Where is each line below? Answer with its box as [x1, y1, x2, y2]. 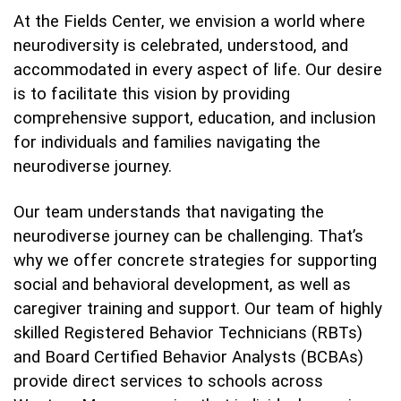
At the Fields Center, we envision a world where [13, 12, 365, 32]
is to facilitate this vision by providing [13, 84, 290, 105]
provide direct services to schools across [13, 371, 323, 391]
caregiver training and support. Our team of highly [13, 298, 382, 319]
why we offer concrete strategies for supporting [13, 250, 377, 270]
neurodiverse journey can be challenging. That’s [13, 226, 363, 246]
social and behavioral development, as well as [13, 274, 351, 294]
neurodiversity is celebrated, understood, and [13, 36, 348, 56]
